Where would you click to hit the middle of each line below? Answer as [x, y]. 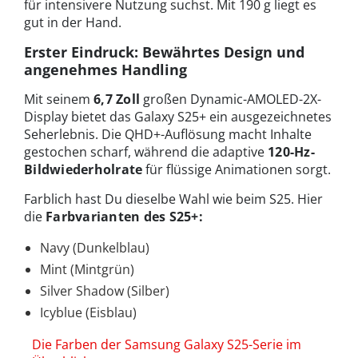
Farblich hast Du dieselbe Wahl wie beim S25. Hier [173, 199]
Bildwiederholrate [84, 169]
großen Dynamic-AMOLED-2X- [233, 99]
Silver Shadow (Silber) [105, 290]
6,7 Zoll [119, 99]
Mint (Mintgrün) [87, 269]
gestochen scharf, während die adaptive [146, 151]
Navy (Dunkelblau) [95, 247]
